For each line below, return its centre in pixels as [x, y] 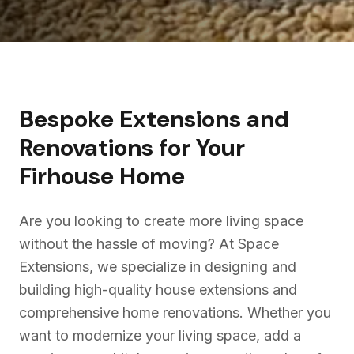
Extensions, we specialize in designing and [158, 267]
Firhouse [66, 176]
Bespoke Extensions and [154, 119]
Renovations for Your [132, 148]
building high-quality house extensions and [158, 290]
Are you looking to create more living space [161, 221]
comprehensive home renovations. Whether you [175, 313]
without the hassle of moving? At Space [149, 244]
